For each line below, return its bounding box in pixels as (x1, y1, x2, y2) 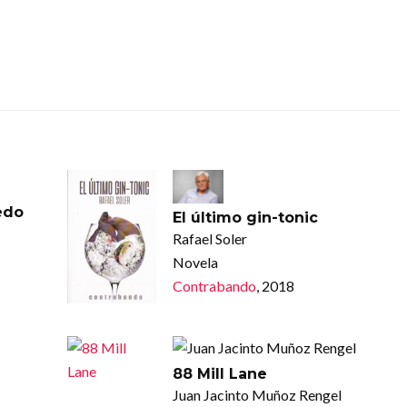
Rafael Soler (172, 230, 247, 248)
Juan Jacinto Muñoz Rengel (172, 385, 342, 403)
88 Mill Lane (172, 364, 267, 382)
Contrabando (172, 277, 256, 295)
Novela (172, 253, 218, 272)
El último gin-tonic (172, 209, 318, 227)
